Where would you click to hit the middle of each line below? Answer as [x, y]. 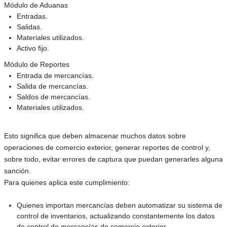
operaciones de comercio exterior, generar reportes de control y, [107, 147]
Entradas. [32, 16]
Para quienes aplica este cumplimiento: [67, 182]
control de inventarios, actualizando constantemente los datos [116, 216]
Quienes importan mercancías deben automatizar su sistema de [120, 205]
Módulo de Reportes [37, 64]
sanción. [18, 171]
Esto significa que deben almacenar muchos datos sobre [95, 136]
